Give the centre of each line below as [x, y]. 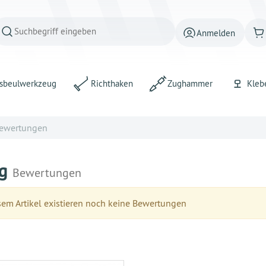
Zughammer [190, 83]
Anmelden [216, 33]
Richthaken [112, 83]
